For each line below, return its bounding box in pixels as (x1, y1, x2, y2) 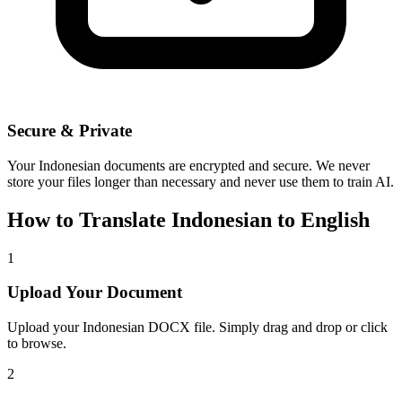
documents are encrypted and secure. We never (100, 157, 370, 173)
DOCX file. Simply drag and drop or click (144, 319, 388, 336)
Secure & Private (7, 121, 132, 141)
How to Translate (7, 207, 171, 232)
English (301, 207, 370, 232)
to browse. (7, 336, 66, 352)
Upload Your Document (7, 283, 182, 302)
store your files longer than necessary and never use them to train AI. (7, 173, 394, 189)
